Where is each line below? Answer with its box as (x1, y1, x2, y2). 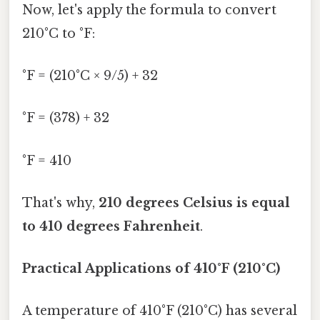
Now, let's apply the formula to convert (22, 1, 276, 18)
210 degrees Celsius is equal (99, 194, 290, 211)
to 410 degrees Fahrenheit (22, 218, 200, 234)
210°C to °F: (22, 25, 95, 41)
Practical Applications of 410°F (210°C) (22, 261, 280, 277)
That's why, (22, 194, 99, 211)
